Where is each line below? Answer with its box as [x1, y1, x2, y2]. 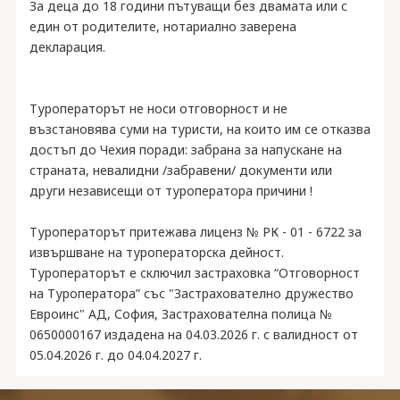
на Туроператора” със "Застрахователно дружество [29, 285, 354, 302]
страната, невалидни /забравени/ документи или [29, 162, 332, 179]
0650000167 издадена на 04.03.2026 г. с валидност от [29, 326, 358, 343]
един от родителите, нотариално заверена [29, 18, 296, 35]
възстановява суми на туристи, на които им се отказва [29, 121, 371, 137]
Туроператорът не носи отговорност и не [29, 100, 287, 117]
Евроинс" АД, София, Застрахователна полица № [29, 305, 332, 322]
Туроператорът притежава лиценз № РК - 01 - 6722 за [29, 223, 362, 240]
